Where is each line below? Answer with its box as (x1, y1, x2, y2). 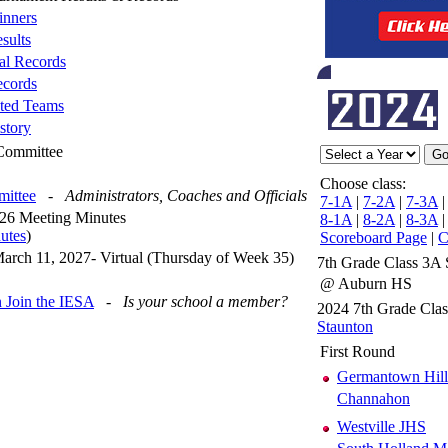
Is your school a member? (123, 292, 288, 310)
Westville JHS (337, 417, 426, 435)
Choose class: (320, 174, 406, 192)
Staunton (317, 317, 373, 335)
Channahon (337, 389, 410, 407)
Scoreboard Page (320, 228, 427, 246)
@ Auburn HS (320, 274, 412, 292)
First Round (320, 342, 395, 360)
